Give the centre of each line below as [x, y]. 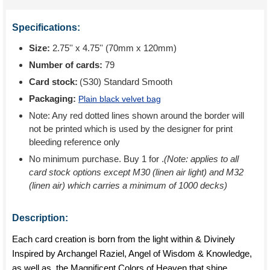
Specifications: [46, 27]
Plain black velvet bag [120, 99]
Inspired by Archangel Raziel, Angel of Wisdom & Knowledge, [132, 253]
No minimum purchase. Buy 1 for [95, 159]
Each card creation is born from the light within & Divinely [124, 239]
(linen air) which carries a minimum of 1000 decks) [128, 185]
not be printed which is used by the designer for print [131, 129]
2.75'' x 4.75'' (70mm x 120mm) [113, 48]
